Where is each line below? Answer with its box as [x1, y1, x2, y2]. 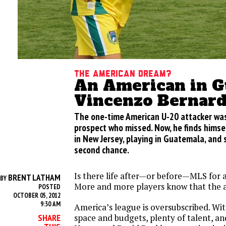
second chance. [74, 143, 129, 156]
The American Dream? [74, 70, 172, 78]
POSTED [38, 183, 61, 191]
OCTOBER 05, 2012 [13, 191, 61, 200]
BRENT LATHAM [8, 172, 61, 183]
